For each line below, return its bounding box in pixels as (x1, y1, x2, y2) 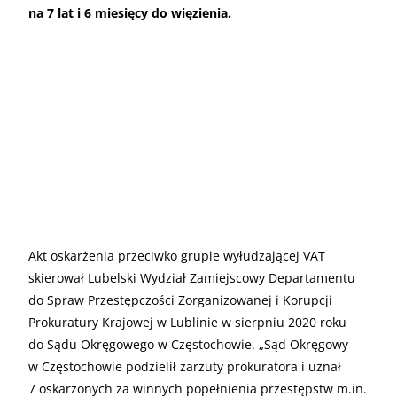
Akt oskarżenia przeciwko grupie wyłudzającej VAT (28, 246, 325, 264)
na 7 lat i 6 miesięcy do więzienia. (28, 4, 231, 22)
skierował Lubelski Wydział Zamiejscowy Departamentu (28, 269, 355, 286)
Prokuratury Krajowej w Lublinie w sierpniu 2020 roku (28, 313, 346, 331)
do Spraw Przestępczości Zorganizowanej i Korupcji (28, 291, 332, 308)
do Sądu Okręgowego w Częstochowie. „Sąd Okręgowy (28, 335, 348, 353)
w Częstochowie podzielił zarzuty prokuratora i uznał (28, 357, 341, 375)
